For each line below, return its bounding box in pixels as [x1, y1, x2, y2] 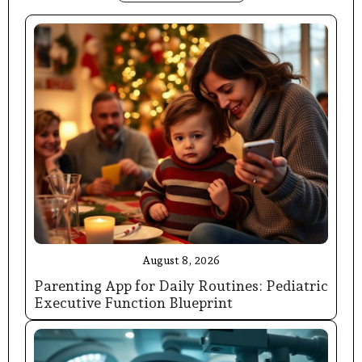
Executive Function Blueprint [34, 293, 233, 311]
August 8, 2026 [142, 253, 220, 267]
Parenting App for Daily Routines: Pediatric [34, 276, 328, 294]
